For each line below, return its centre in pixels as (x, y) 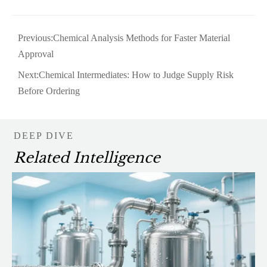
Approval (36, 54)
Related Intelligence (87, 158)
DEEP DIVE (44, 135)
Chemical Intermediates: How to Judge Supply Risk (136, 74)
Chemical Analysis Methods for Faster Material (142, 38)
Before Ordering (49, 91)
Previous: (35, 38)
